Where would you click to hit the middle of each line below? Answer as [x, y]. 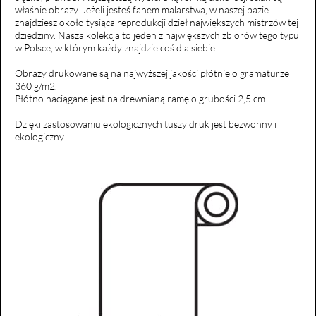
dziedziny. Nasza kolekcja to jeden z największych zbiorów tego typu [157, 35]
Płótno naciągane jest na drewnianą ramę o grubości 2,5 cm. [141, 98]
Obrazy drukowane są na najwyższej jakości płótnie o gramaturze [152, 73]
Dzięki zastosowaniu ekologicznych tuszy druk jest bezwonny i [146, 123]
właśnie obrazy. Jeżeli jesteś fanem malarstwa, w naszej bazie [142, 9]
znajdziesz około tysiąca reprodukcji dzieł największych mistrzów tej [157, 22]
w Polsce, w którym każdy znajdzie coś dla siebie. [116, 47]
